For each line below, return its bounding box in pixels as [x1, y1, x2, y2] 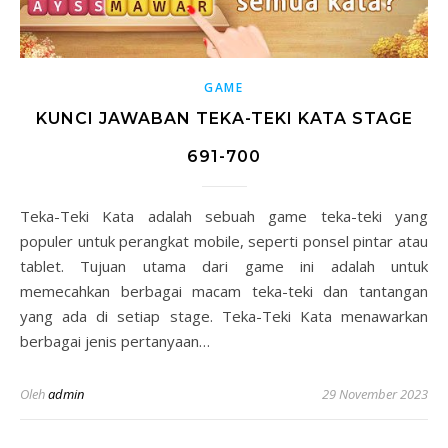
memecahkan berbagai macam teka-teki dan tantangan [20, 280, 428, 301]
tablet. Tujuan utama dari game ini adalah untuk [20, 255, 428, 276]
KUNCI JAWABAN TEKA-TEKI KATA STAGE [35, 108, 413, 128]
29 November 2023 [322, 384, 428, 403]
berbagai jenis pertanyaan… [20, 330, 210, 351]
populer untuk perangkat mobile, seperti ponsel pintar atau [20, 230, 428, 251]
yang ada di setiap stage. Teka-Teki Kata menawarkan [20, 305, 428, 326]
